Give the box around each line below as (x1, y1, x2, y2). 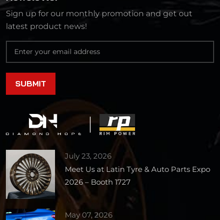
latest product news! (6, 21, 87, 31)
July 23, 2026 (65, 151, 111, 161)
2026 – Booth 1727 (65, 177, 131, 187)
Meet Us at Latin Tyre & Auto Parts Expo (65, 165, 210, 174)
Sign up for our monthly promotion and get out (6, 8, 192, 18)
